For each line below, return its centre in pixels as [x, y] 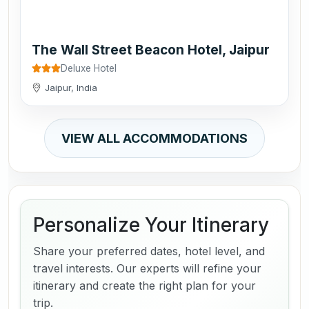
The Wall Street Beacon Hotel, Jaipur [151, 50]
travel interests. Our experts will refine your [147, 268]
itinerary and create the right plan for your [144, 285]
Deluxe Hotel [89, 68]
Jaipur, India [71, 87]
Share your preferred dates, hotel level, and [149, 251]
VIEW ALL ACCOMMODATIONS [154, 138]
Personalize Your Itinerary [151, 225]
